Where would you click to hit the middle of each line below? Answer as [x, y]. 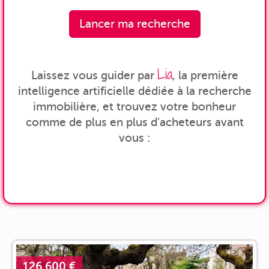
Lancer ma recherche [134, 24]
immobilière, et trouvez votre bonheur [134, 107]
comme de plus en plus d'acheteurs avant [134, 122]
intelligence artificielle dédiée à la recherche [134, 91]
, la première [205, 76]
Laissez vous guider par [94, 76]
